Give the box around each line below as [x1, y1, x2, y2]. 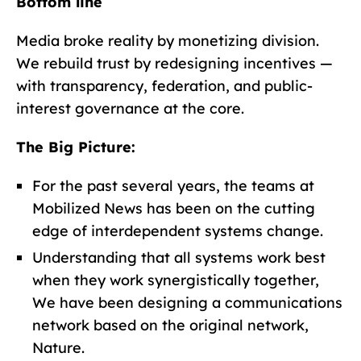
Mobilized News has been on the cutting [32, 198, 315, 218]
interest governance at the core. [16, 98, 244, 118]
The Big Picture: [16, 137, 135, 156]
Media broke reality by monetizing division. [16, 31, 319, 50]
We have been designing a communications [32, 293, 342, 312]
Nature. [32, 338, 85, 357]
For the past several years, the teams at [32, 176, 314, 195]
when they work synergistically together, [32, 270, 319, 289]
